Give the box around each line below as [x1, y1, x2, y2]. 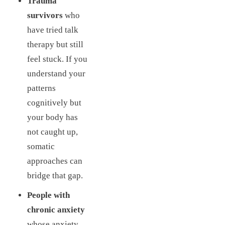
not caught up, [27, 127, 78, 137]
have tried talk [27, 25, 78, 35]
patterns [27, 83, 56, 93]
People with [27, 190, 70, 200]
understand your [27, 68, 85, 78]
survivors [27, 10, 63, 20]
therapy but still [27, 39, 83, 49]
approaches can [27, 156, 82, 166]
